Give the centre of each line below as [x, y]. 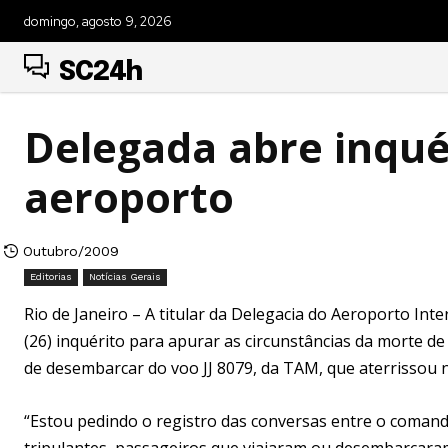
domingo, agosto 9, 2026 [98, 21]
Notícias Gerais [125, 276]
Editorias [51, 276]
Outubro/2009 [71, 250]
